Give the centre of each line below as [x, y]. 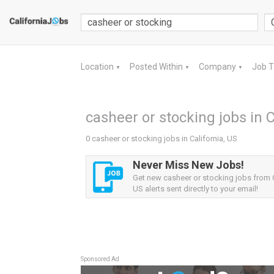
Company [218, 67]
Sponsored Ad [100, 259]
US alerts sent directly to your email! [195, 189]
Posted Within [157, 67]
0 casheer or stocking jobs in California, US [161, 139]
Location [98, 67]
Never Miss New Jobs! [188, 165]
